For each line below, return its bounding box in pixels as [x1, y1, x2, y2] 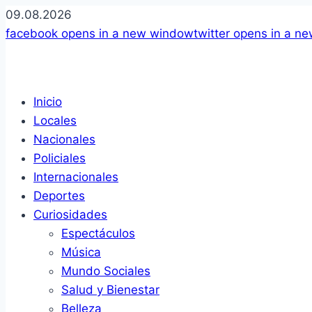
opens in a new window [58, 26, 194, 40]
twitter [194, 26, 230, 40]
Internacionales [33, 170, 118, 184]
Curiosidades [33, 208, 107, 221]
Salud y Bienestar [61, 283, 159, 297]
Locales [33, 114, 77, 127]
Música [61, 245, 101, 259]
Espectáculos [61, 226, 135, 240]
